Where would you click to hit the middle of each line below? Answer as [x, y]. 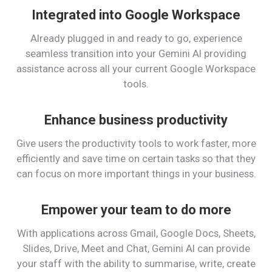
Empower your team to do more [136, 210]
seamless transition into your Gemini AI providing [136, 53]
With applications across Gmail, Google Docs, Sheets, [136, 233]
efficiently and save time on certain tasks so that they [136, 158]
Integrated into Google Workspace [136, 15]
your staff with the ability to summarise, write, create [136, 263]
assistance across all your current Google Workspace [136, 69]
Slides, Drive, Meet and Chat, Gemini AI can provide [136, 248]
